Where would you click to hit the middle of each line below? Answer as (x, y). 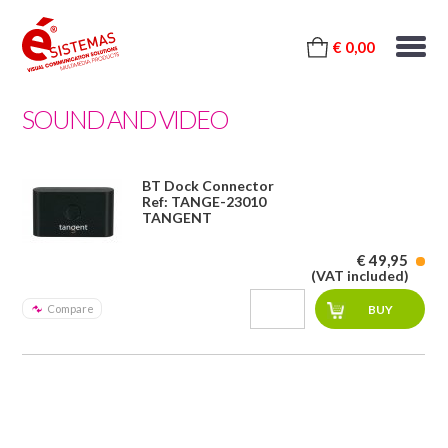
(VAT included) (360, 275)
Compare (70, 308)
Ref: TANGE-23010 (204, 201)
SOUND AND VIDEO (125, 119)
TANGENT (177, 217)
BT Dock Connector (208, 185)
